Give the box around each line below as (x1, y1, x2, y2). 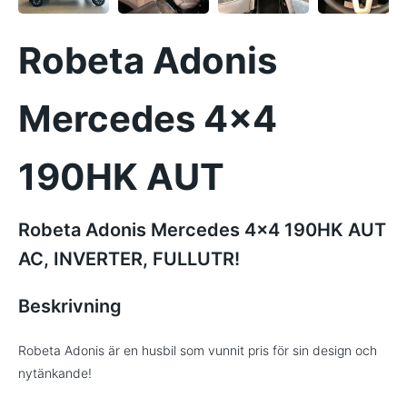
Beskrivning (18, 295, 122, 317)
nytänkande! (18, 365, 92, 381)
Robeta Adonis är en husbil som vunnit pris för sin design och (18, 342, 377, 358)
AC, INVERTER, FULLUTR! (18, 248, 240, 270)
